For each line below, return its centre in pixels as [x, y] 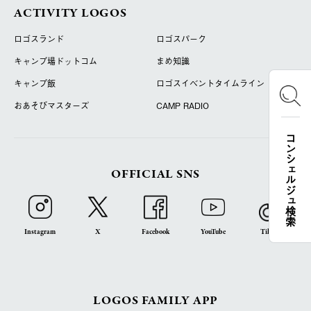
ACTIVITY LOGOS [70, 14]
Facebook [155, 232]
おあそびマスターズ [51, 105]
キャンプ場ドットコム [56, 61]
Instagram [40, 232]
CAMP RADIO [182, 105]
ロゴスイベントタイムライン [210, 83]
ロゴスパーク [181, 39]
